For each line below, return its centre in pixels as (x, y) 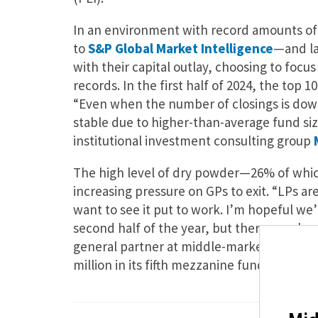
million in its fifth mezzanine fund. (170, 264)
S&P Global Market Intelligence (180, 48)
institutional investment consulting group (193, 140)
